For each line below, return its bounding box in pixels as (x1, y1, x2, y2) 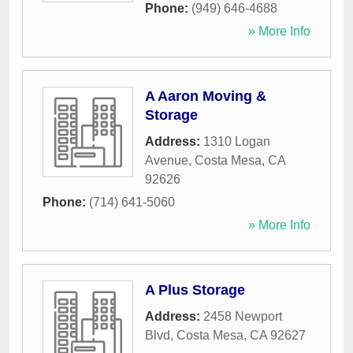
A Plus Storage (145, 282, 245, 299)
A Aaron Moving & (145, 88, 266, 105)
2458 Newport (203, 310, 282, 324)
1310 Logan (203, 135, 270, 149)
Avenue (145, 154, 188, 168)
